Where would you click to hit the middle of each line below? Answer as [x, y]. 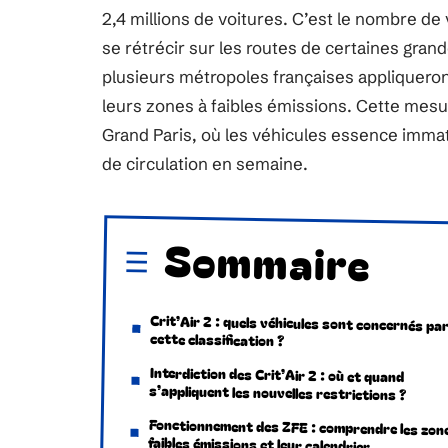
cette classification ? [217, 339]
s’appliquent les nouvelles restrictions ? [278, 392]
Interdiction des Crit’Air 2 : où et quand [277, 374]
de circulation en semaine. [205, 163]
